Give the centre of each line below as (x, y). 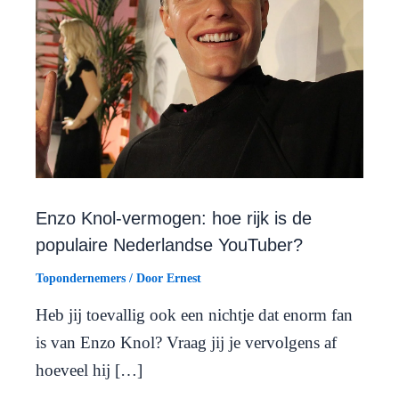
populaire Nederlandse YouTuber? (175, 244)
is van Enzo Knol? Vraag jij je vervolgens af (186, 342)
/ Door (146, 278)
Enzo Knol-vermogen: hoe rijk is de (174, 218)
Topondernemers (81, 278)
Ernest (184, 278)
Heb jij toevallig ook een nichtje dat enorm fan (194, 314)
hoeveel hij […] (89, 370)
